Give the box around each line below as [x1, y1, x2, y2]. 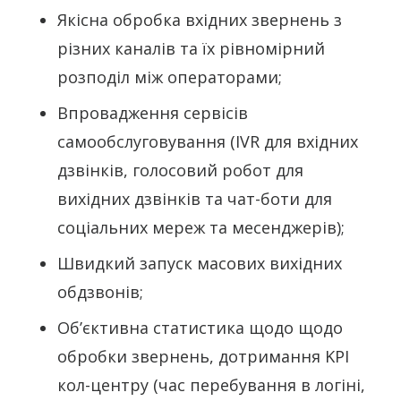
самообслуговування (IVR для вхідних [57, 131, 358, 153]
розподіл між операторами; [57, 66, 282, 89]
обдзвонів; [57, 281, 143, 303]
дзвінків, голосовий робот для [57, 159, 303, 182]
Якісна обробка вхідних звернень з [57, 9, 342, 31]
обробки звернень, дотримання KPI [57, 346, 349, 368]
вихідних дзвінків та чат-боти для [57, 188, 332, 210]
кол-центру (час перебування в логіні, [57, 374, 365, 397]
